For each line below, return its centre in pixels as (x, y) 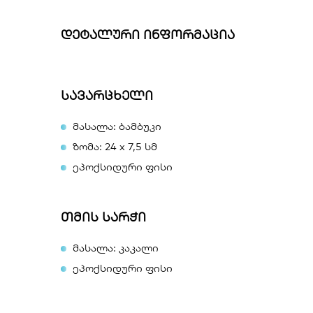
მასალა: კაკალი (116, 248)
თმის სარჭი (103, 217)
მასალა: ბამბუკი (117, 126)
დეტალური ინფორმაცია (148, 35)
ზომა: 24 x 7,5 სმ (115, 146)
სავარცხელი (107, 95)
